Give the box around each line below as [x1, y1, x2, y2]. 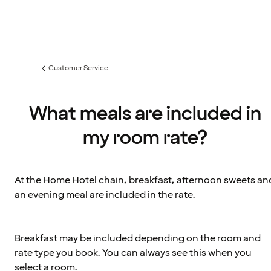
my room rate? [83, 125, 207, 151]
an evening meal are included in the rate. [15, 188, 195, 202]
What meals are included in [29, 101, 261, 127]
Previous [38, 67, 67, 77]
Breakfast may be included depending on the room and [15, 232, 261, 246]
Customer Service [48, 63, 108, 73]
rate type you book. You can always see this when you [15, 246, 252, 260]
